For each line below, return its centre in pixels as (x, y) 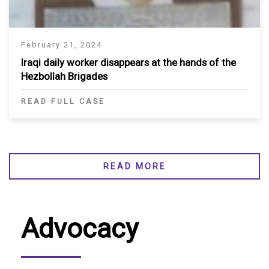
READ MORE (134, 166)
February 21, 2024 (62, 44)
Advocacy (80, 228)
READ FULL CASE (63, 101)
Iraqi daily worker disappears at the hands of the (128, 62)
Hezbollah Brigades (64, 76)
